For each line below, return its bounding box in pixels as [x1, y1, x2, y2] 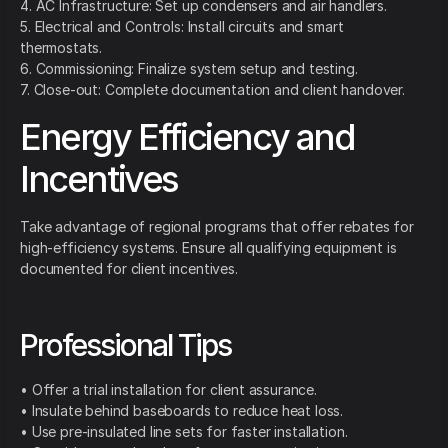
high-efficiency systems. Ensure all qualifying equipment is [20, 239, 397, 257]
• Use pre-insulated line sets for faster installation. [20, 423, 348, 441]
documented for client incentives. [20, 260, 238, 278]
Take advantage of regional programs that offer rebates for [20, 218, 414, 236]
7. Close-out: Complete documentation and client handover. [20, 81, 405, 99]
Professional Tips [20, 327, 231, 364]
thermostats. [20, 39, 103, 57]
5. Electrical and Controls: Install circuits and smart [20, 18, 344, 36]
